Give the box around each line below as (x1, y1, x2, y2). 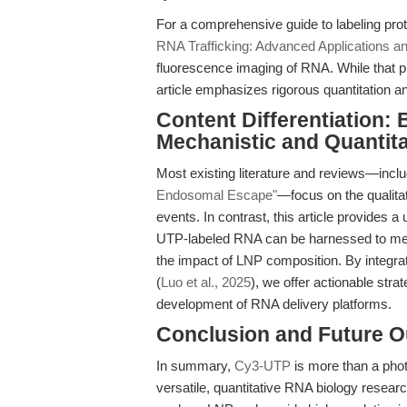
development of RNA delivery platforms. (156, 296, 392, 312)
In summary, (156, 358, 234, 373)
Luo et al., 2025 (161, 274, 251, 290)
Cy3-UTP (234, 358, 291, 373)
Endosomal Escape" (156, 187, 277, 203)
